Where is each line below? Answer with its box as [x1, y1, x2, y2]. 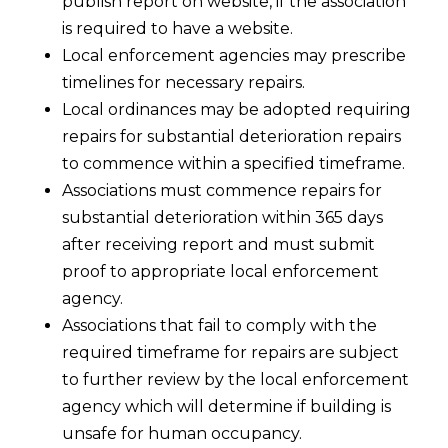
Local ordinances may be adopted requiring [62, 100, 412, 120]
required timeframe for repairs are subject [62, 343, 400, 363]
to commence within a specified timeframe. [62, 154, 406, 174]
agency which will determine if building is [62, 397, 392, 417]
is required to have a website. [62, 19, 294, 39]
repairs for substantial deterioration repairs [62, 127, 402, 147]
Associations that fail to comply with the [62, 316, 378, 336]
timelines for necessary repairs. [62, 73, 306, 93]
